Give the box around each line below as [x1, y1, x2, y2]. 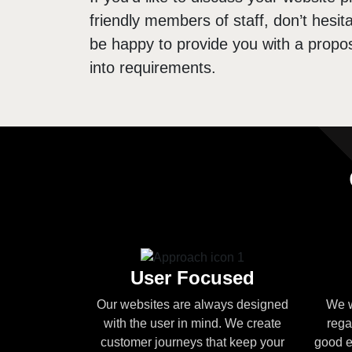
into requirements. [90, 59, 216, 76]
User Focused [130, 266, 255, 288]
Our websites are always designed [96, 297, 288, 311]
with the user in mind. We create [103, 316, 281, 330]
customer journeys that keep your [100, 335, 284, 349]
